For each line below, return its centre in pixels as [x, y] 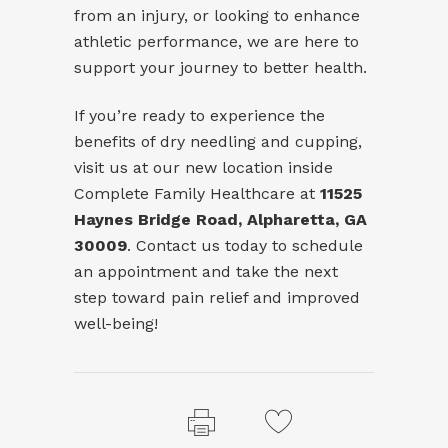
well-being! [116, 323]
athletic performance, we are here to [216, 41]
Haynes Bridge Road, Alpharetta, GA [220, 219]
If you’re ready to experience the [199, 115]
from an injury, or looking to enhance [217, 15]
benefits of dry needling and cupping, [218, 141]
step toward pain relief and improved [217, 297]
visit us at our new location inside [203, 167]
